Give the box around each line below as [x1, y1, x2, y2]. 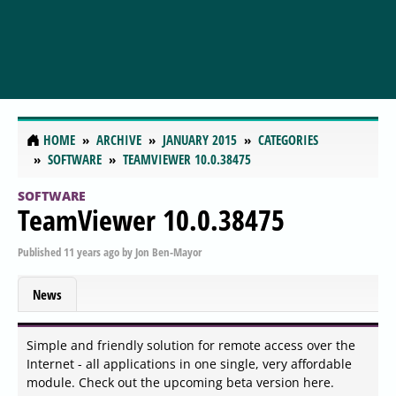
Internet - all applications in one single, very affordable [27, 355, 352, 373]
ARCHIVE [96, 131, 141, 149]
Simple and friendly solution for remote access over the [27, 337, 355, 354]
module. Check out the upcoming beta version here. [27, 374, 334, 392]
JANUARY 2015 [163, 131, 237, 149]
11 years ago [64, 243, 119, 260]
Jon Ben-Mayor [135, 243, 202, 260]
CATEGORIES [258, 131, 318, 149]
